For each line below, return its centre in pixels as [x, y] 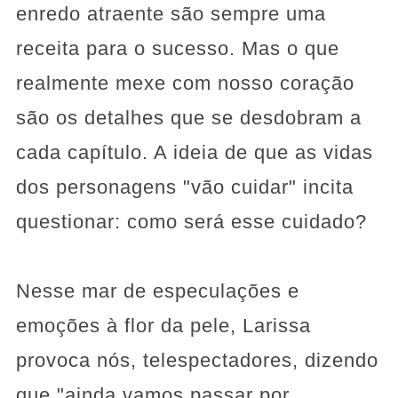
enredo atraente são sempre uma [171, 14]
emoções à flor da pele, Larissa [163, 326]
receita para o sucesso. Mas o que [177, 49]
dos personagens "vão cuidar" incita [184, 187]
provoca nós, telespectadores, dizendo [197, 361]
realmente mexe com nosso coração [185, 84]
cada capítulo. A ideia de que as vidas [194, 153]
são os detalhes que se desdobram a [188, 118]
